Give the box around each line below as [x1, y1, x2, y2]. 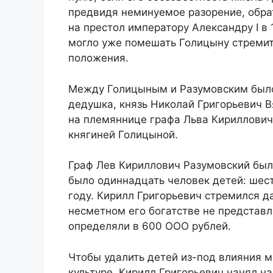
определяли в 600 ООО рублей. [68, 220, 231, 233]
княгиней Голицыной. [68, 128, 178, 141]
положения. [68, 52, 129, 65]
